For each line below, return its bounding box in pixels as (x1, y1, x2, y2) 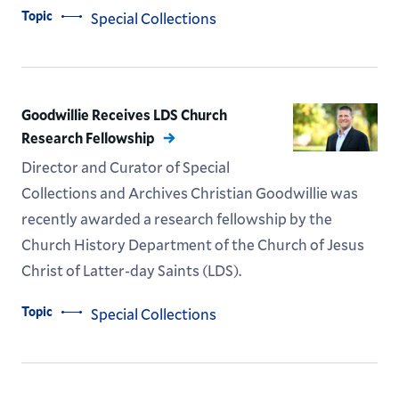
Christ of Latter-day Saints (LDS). (20, 260, 241, 281)
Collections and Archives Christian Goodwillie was (20, 183, 358, 203)
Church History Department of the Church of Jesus (20, 234, 364, 255)
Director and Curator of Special (20, 157, 230, 177)
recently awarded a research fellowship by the (20, 208, 332, 229)
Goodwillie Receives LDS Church (20, 105, 227, 124)
